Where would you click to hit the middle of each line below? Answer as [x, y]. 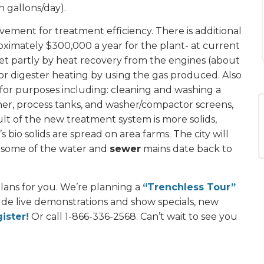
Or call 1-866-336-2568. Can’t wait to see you [133, 216]
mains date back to [187, 149]
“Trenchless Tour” [189, 187]
